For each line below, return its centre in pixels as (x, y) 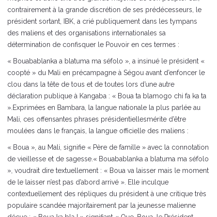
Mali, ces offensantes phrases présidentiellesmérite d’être (97, 119)
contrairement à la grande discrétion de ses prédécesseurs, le (104, 10)
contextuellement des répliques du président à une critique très (107, 194)
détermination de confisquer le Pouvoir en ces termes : (93, 45)
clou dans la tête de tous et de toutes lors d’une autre (91, 85)
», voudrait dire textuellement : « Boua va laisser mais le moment (108, 171)
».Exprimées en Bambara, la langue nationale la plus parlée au (104, 108)
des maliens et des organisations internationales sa (86, 33)
